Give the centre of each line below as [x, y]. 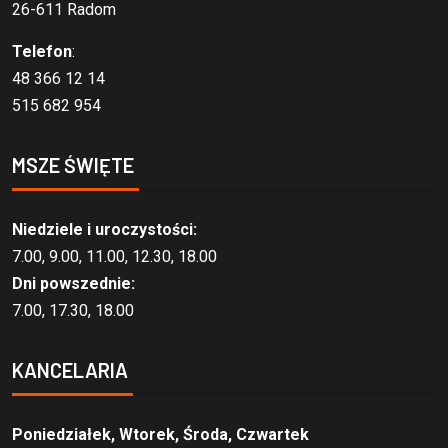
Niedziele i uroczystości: [104, 230]
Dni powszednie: [73, 284]
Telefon [41, 52]
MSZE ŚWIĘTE [72, 165]
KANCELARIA [69, 370]
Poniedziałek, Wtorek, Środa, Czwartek [160, 435]
